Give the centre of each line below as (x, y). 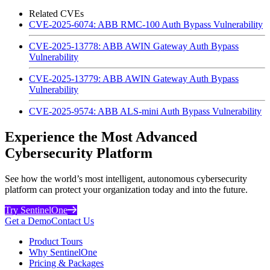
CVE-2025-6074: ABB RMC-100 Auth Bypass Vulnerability (146, 24)
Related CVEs (56, 13)
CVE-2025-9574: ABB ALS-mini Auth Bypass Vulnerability (145, 111)
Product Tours (56, 241)
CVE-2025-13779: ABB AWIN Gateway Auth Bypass (134, 78)
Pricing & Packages (66, 263)
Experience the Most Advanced (101, 137)
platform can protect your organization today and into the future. (126, 189)
